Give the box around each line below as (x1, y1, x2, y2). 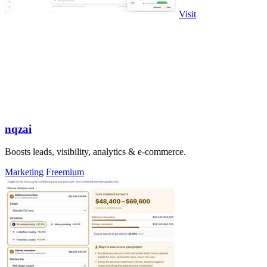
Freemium (46, 167, 84, 178)
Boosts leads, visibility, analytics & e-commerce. (5, 147, 186, 157)
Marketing (5, 167, 44, 178)
